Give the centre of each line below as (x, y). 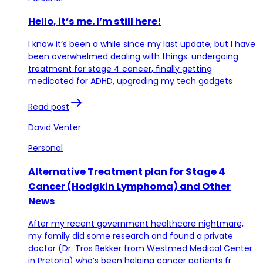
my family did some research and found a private (131, 236)
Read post (49, 107)
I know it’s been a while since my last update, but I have (142, 44)
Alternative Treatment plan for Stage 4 (127, 171)
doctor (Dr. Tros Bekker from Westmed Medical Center (140, 249)
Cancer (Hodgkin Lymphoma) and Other (129, 186)
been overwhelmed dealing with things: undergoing (133, 57)
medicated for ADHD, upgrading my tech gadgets (130, 81)
